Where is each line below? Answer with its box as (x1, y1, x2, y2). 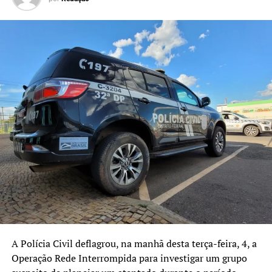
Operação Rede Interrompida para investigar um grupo (11, 251, 247, 265)
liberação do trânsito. (11, 3, 104, 17)
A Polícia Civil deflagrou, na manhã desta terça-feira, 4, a (11, 237, 257, 251)
